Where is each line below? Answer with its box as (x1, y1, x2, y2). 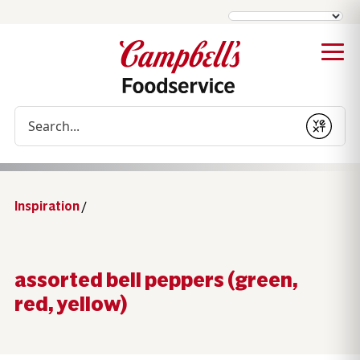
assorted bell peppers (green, (14, 267, 298, 292)
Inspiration (14, 198, 80, 214)
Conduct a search (14, 107, 112, 123)
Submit (305, 126, 347, 142)
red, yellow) (14, 291, 127, 316)
